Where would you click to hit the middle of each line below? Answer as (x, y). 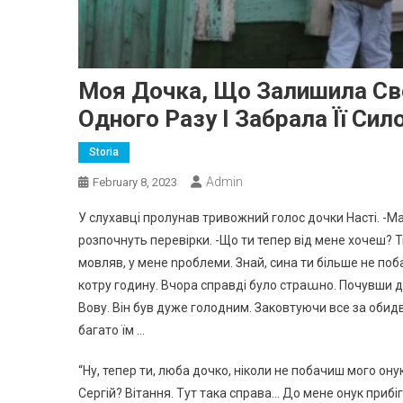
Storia (104, 152)
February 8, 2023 (135, 182)
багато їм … (112, 330)
